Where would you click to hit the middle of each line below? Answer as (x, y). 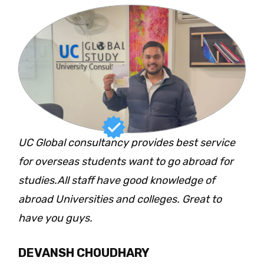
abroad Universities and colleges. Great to (120, 199)
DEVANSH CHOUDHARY (84, 253)
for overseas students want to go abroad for (126, 162)
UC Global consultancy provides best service (127, 143)
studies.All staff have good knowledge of (117, 181)
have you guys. (55, 218)
